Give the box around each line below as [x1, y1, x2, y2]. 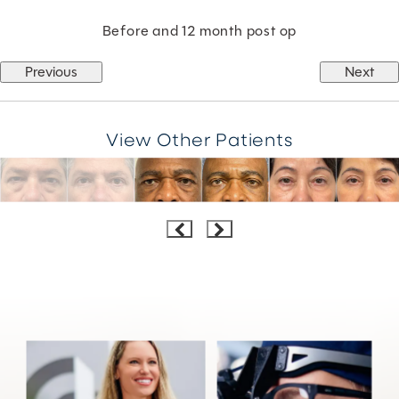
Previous [25, 61, 77, 82]
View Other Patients [106, 126, 293, 151]
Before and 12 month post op [102, 20, 297, 41]
